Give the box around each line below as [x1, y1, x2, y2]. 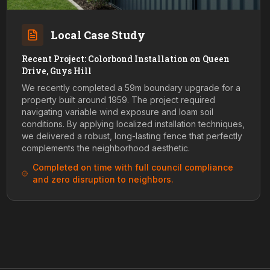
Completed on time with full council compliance [32, 162, 233, 172]
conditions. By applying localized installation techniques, [21, 119, 245, 129]
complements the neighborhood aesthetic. [21, 143, 190, 153]
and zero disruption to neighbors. [32, 174, 174, 184]
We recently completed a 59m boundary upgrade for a [21, 83, 240, 93]
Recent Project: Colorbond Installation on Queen [21, 53, 230, 64]
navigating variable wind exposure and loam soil [21, 107, 213, 117]
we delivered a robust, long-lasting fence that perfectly [21, 131, 242, 141]
